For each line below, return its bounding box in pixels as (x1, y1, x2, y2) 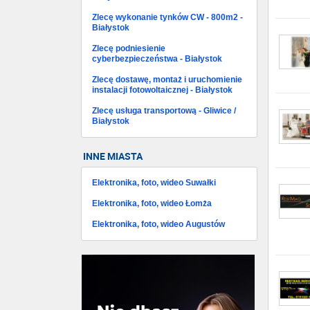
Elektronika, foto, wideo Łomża (92, 199, 212, 208)
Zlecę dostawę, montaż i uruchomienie (92, 75, 242, 84)
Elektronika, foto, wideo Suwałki (92, 178, 216, 188)
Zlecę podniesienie (92, 44, 165, 53)
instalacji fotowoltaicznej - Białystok (92, 85, 232, 95)
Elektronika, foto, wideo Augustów (92, 219, 225, 229)
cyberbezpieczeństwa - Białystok (92, 54, 222, 64)
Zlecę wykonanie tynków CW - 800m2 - (92, 12, 243, 22)
